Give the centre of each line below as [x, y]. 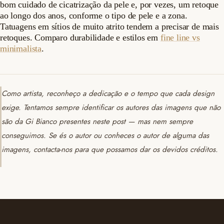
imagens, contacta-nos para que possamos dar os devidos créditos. [110, 150]
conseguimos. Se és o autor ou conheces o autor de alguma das [105, 136]
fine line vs [180, 38]
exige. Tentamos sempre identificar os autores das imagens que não [111, 108]
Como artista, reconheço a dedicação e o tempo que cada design [108, 94]
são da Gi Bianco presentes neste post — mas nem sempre [97, 122]
